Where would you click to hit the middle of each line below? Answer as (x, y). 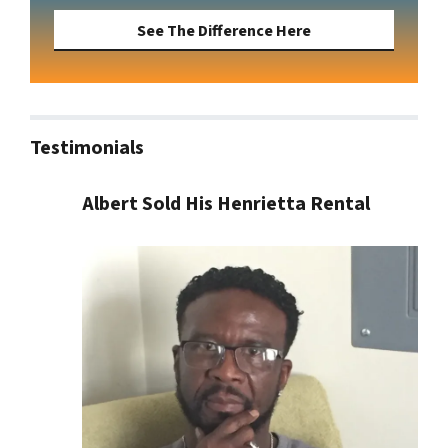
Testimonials (87, 148)
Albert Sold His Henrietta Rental (226, 204)
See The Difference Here (224, 31)
